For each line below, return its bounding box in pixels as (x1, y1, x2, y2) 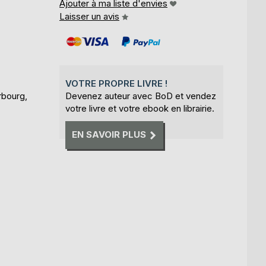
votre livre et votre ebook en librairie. (65, 103, 214, 114)
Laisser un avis (59, 11, 119, 22)
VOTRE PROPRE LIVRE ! (65, 78, 167, 89)
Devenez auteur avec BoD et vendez (65, 90, 216, 102)
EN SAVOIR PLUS (72, 129, 146, 141)
